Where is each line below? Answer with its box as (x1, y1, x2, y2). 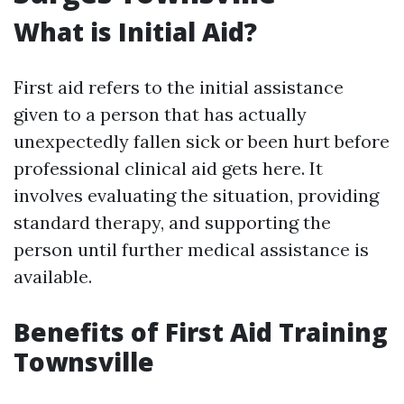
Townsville (14, 344, 154, 379)
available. (14, 265, 92, 288)
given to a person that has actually (14, 103, 307, 125)
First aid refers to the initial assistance (14, 76, 344, 98)
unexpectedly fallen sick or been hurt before (14, 130, 390, 152)
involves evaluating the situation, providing (14, 184, 379, 207)
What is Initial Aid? (14, 14, 257, 49)
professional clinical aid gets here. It (14, 157, 323, 179)
